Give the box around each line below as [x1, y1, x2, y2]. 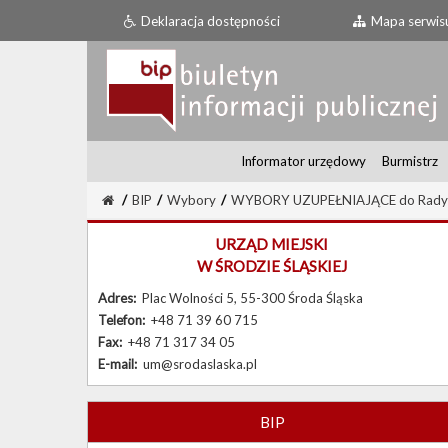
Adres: [98, 290, 142, 307]
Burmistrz [382, 153, 438, 170]
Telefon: [98, 312, 151, 329]
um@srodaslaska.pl [143, 356, 257, 373]
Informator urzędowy [241, 153, 366, 170]
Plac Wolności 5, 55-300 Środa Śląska [142, 290, 363, 307]
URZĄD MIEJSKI [216, 235, 328, 254]
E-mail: [98, 356, 143, 373]
